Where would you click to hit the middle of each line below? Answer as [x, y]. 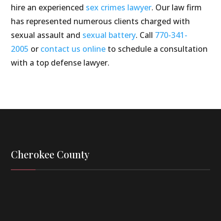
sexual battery [109, 35]
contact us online [73, 49]
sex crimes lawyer [119, 8]
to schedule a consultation [157, 49]
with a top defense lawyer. [60, 63]
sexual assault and [47, 35]
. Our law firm [177, 8]
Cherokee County [50, 154]
